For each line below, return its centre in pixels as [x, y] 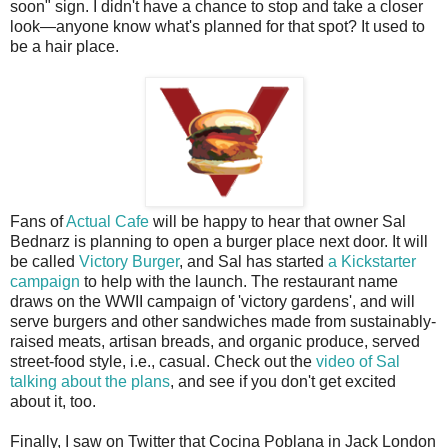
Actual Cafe [107, 222]
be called [44, 262]
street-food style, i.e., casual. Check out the [163, 362]
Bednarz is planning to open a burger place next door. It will [219, 242]
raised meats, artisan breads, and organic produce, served [215, 342]
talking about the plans [90, 382]
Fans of [38, 222]
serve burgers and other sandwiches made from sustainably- [223, 322]
